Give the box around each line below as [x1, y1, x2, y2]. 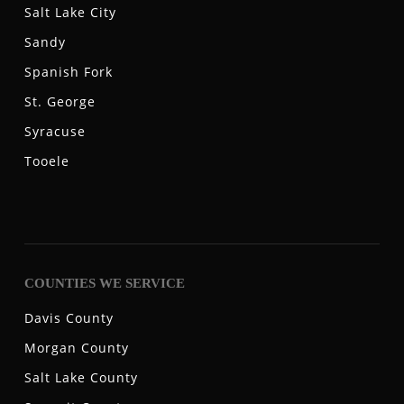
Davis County [23, 309, 114, 326]
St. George [23, 93, 96, 111]
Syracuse [23, 123, 86, 141]
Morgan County [23, 339, 129, 356]
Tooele [23, 152, 69, 170]
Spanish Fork [23, 63, 113, 81]
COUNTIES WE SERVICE [23, 276, 185, 290]
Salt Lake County [23, 369, 138, 386]
